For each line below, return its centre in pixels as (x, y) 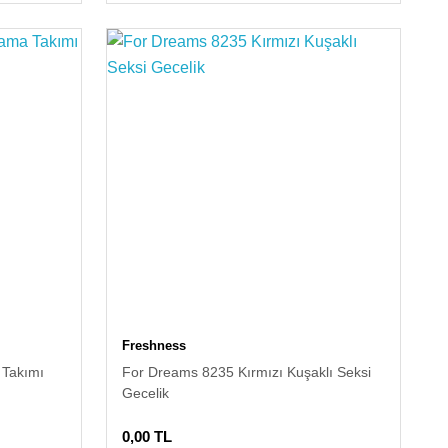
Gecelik (146, 393)
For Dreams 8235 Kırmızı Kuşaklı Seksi (247, 372)
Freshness (154, 346)
